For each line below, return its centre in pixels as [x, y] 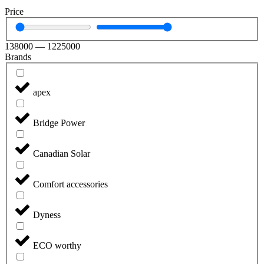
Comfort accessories [70, 184]
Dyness [47, 214]
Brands [18, 57]
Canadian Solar [62, 153]
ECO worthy [57, 245]
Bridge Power [59, 123]
